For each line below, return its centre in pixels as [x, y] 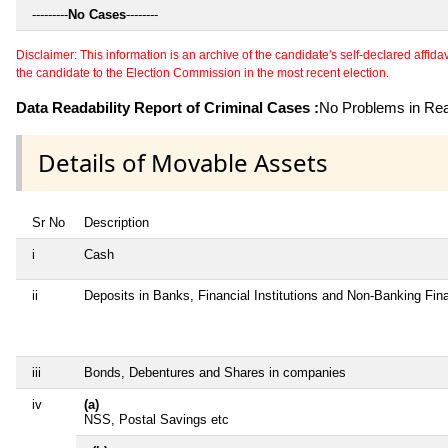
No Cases [97, 14]
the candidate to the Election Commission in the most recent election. [202, 72]
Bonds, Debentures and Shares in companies [215, 372]
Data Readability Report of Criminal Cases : [167, 107]
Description [116, 222]
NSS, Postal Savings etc [156, 419]
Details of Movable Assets [183, 162]
